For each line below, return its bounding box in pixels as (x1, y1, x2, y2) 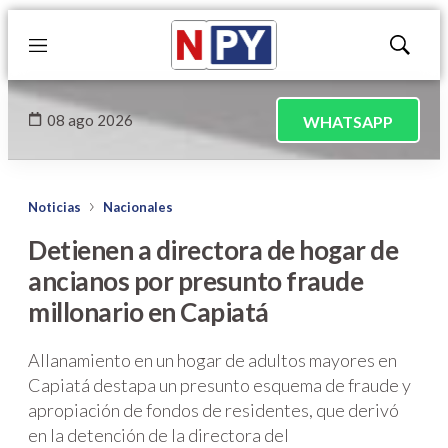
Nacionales (103, 199, 173, 215)
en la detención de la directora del (28, 424, 289, 446)
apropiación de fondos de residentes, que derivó (28, 399, 399, 421)
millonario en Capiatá (28, 296, 269, 328)
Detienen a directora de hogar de (28, 234, 398, 266)
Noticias (28, 199, 81, 215)
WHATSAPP (303, 111, 393, 131)
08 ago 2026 (47, 110, 133, 129)
